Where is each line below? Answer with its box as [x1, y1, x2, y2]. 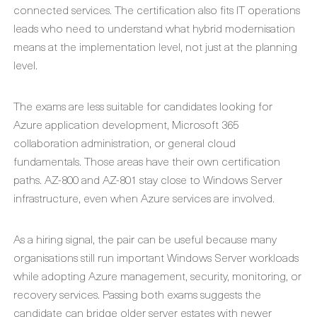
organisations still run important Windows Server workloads [13, 248, 299, 265]
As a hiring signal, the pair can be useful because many [13, 230, 277, 247]
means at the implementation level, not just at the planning [13, 38, 297, 54]
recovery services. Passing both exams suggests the [13, 285, 261, 302]
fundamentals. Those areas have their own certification [13, 152, 280, 169]
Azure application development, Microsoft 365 [13, 115, 238, 132]
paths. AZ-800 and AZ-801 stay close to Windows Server [13, 171, 282, 188]
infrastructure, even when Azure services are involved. [13, 189, 275, 206]
